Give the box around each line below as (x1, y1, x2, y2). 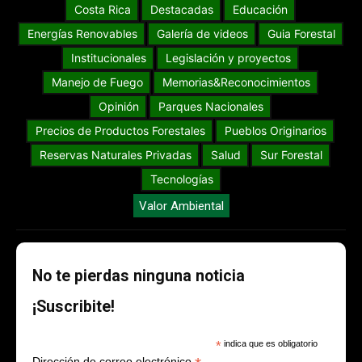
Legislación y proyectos (166, 50, 291, 65)
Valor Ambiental (138, 198, 224, 213)
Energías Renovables (27, 26, 137, 40)
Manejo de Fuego (52, 74, 143, 89)
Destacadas (150, 2, 213, 16)
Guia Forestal (267, 26, 335, 40)
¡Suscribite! (32, 297, 115, 317)
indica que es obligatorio (221, 339, 318, 349)
